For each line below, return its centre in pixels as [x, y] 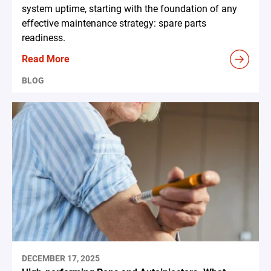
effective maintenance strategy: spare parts [114, 24]
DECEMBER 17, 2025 [61, 258]
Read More [46, 59]
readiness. [44, 38]
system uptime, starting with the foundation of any [129, 9]
